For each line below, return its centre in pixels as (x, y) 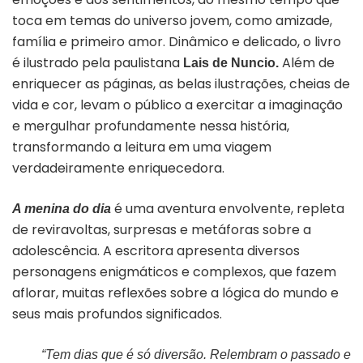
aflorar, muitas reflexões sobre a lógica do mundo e (175, 293)
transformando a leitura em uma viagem (142, 147)
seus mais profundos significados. (117, 314)
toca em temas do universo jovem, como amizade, (172, 20)
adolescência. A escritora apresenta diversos (156, 250)
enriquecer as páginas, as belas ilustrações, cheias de (181, 83)
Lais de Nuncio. (231, 62)
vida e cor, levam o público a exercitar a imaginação (177, 105)
